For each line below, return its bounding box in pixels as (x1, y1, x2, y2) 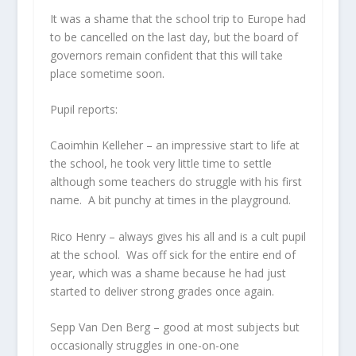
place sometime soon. (49, 65, 164, 81)
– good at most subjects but (149, 319, 300, 335)
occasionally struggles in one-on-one (49, 338, 239, 354)
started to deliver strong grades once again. (49, 283, 277, 299)
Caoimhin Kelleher (49, 137, 143, 153)
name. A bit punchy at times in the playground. (49, 192, 291, 208)
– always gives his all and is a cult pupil (105, 228, 306, 244)
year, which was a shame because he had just (49, 265, 286, 281)
